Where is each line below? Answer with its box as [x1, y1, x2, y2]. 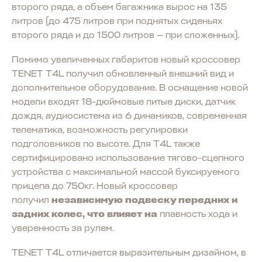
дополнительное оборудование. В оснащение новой [12, 81, 248, 94]
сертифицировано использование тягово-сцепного [12, 151, 244, 164]
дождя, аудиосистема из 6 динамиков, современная [12, 109, 247, 122]
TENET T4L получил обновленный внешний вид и [12, 67, 234, 80]
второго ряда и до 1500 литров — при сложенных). [12, 29, 246, 41]
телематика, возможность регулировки [12, 123, 188, 136]
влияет [107, 208, 142, 220]
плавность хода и [157, 208, 237, 220]
